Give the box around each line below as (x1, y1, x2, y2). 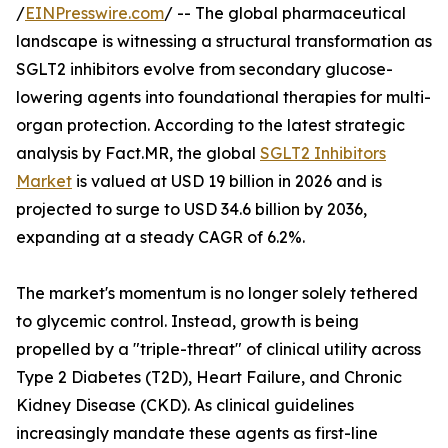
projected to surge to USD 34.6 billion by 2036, (16, 199, 367, 220)
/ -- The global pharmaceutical (164, 3, 406, 24)
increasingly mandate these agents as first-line (16, 423, 378, 444)
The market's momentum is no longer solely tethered (16, 283, 418, 304)
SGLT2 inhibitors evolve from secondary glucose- (16, 59, 393, 80)
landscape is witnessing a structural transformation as (16, 31, 432, 52)
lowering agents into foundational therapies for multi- (16, 87, 431, 108)
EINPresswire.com (25, 3, 164, 24)
